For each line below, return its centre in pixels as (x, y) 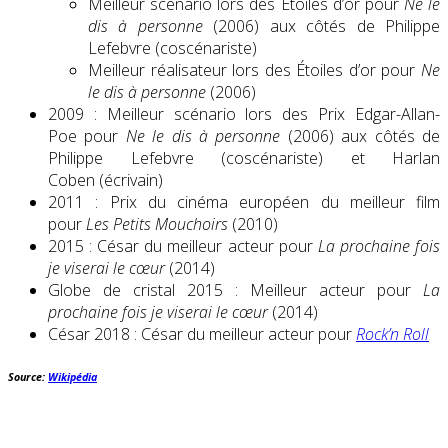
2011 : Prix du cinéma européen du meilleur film (244, 202)
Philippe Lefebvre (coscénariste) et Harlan (244, 158)
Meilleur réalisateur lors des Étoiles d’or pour (254, 70)
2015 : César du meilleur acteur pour (183, 246)
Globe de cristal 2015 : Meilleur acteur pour (235, 290)
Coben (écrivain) (105, 180)
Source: (28, 377)
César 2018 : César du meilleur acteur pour (202, 334)
